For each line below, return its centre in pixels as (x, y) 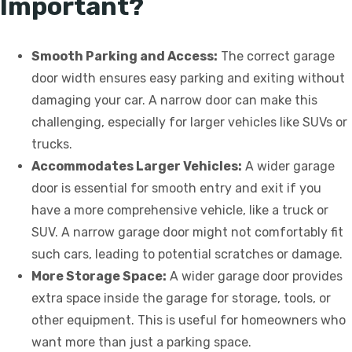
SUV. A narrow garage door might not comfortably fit (187, 232)
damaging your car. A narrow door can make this (174, 100)
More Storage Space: (99, 276)
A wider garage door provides (255, 276)
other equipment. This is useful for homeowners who (189, 320)
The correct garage (276, 56)
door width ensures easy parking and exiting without (188, 78)
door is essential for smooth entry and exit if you (176, 188)
